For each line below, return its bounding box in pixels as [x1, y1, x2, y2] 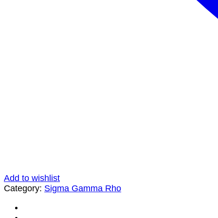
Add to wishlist [4, 173, 60, 183]
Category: [4, 183, 44, 193]
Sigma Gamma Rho [44, 183, 121, 193]
